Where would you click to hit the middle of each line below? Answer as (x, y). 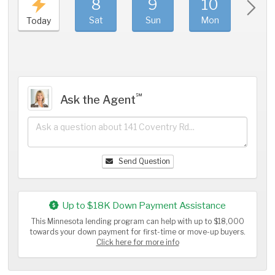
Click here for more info (137, 243)
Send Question (143, 161)
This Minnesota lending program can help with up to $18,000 (137, 222)
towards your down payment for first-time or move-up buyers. (137, 232)
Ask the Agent (98, 100)
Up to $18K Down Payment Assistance (144, 206)
